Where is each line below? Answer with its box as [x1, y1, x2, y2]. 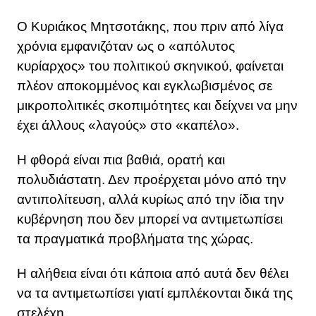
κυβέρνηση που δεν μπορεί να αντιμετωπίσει [17, 212, 283, 227]
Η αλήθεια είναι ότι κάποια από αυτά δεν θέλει [17, 266, 288, 281]
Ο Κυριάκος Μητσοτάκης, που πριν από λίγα [17, 19, 284, 35]
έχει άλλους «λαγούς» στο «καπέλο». [17, 118, 239, 133]
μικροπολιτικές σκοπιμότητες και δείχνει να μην [17, 98, 298, 114]
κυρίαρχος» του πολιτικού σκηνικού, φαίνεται [17, 59, 284, 74]
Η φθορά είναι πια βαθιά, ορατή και [17, 152, 225, 168]
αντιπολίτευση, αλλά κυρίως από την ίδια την [17, 192, 284, 207]
